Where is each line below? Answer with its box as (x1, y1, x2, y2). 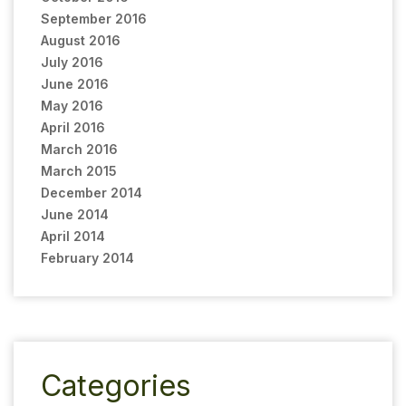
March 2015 (41, 162, 117, 179)
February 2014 (41, 249, 134, 266)
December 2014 (41, 184, 142, 200)
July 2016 (41, 53, 103, 70)
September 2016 (41, 10, 147, 26)
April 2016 (41, 119, 105, 135)
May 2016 (41, 97, 103, 113)
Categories (41, 367, 191, 403)
